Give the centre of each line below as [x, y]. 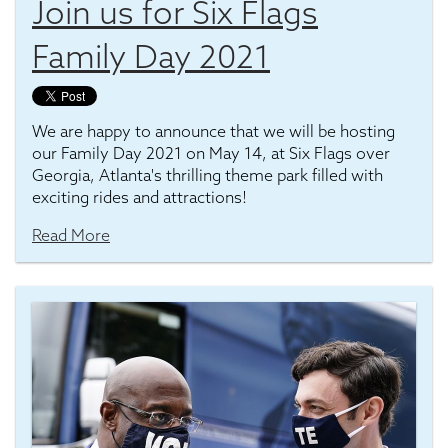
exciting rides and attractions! [139, 197]
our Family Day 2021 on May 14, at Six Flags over [211, 153]
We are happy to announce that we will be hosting [213, 131]
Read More [71, 235]
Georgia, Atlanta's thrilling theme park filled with [207, 175]
